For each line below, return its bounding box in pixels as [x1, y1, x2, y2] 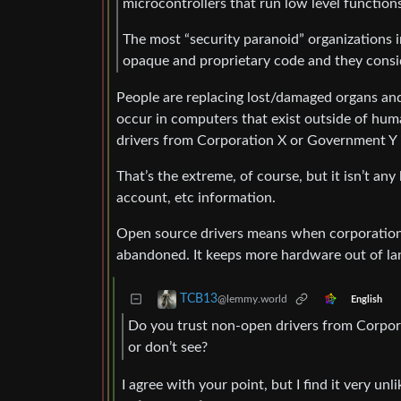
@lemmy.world [218, 294, 287, 305]
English [350, 294, 382, 304]
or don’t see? [128, 340, 208, 355]
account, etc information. [116, 191, 276, 206]
